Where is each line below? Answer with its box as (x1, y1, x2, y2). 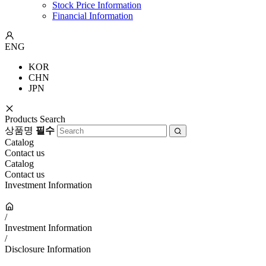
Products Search (5, 114, 65, 124)
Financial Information (52, 11, 133, 21)
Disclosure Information (5, 244, 91, 254)
